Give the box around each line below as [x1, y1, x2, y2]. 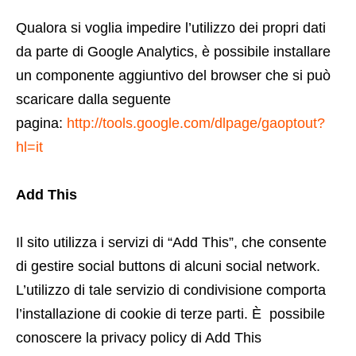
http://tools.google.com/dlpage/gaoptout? [67, 115, 325, 131]
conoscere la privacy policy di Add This [16, 330, 261, 346]
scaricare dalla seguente [16, 91, 171, 107]
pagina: [16, 115, 67, 131]
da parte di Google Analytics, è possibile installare [16, 44, 331, 60]
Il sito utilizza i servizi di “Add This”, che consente [16, 234, 327, 250]
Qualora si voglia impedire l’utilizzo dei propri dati [16, 20, 326, 36]
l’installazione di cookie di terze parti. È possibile [16, 306, 325, 322]
